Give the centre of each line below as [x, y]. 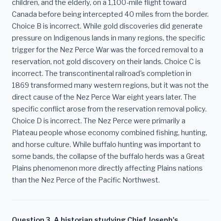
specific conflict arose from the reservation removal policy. [109, 109]
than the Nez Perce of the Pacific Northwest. [86, 180]
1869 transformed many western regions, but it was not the [110, 86]
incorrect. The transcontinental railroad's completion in [102, 74]
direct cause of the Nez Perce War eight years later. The [104, 97]
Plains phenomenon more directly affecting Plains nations [107, 168]
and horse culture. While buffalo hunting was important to [106, 145]
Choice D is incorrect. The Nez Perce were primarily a [99, 121]
